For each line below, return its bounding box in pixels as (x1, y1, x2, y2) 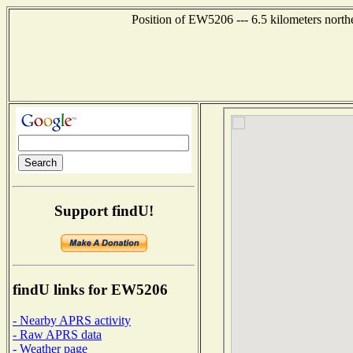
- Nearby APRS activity (13, 313, 131, 327)
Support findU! (54, 202, 154, 219)
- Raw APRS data (13, 327, 102, 341)
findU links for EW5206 (13, 281, 168, 299)
